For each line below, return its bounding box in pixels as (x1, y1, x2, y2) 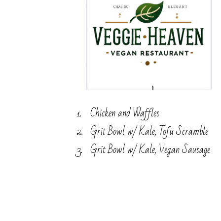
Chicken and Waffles (90, 104, 159, 123)
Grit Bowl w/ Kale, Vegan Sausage (90, 141, 210, 159)
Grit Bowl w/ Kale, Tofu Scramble (90, 122, 208, 141)
